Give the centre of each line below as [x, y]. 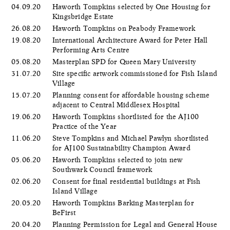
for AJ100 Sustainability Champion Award [122, 148]
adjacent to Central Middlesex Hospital [117, 104]
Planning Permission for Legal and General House [135, 224]
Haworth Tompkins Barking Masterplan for [123, 203]
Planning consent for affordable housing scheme [131, 95]
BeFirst [65, 212]
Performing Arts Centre [92, 50]
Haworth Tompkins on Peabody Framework [125, 28]
